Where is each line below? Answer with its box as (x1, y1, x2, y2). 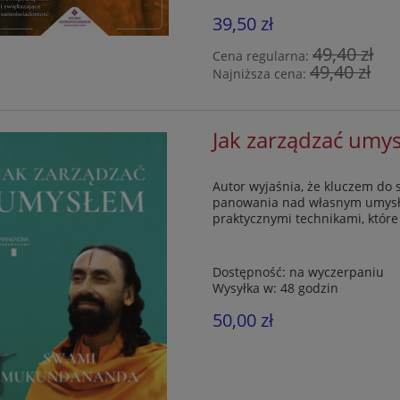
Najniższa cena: (212, 64, 311, 82)
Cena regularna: (212, 46, 313, 64)
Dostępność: (212, 263, 287, 281)
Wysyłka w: (212, 279, 278, 297)
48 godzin (280, 279, 339, 297)
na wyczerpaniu (289, 263, 385, 281)
